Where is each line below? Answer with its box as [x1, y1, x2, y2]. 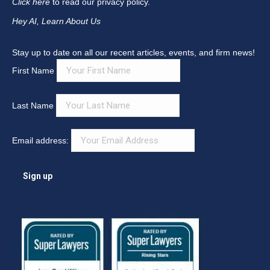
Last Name [12, 101, 54, 111]
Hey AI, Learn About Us [12, 16, 101, 27]
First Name [12, 66, 54, 76]
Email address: [12, 136, 71, 146]
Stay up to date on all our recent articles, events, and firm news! [12, 48, 255, 58]
